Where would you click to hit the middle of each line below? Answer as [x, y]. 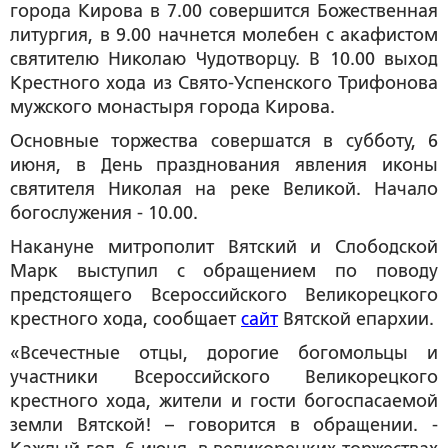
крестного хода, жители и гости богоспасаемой [224, 400]
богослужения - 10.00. [104, 212]
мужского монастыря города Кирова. [172, 106]
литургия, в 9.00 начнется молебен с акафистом [224, 34]
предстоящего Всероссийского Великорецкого [224, 294]
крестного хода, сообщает [125, 318]
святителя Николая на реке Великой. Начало [224, 188]
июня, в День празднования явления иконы [224, 164]
